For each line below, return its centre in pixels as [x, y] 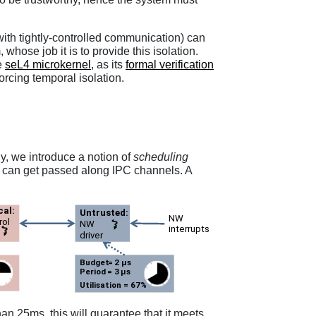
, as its [108, 65]
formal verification [170, 65]
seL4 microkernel [48, 65]
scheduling [161, 157]
